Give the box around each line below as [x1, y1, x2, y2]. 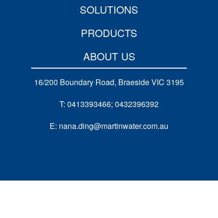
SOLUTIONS [80, 2, 138, 17]
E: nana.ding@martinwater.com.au [50, 120, 168, 132]
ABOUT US [83, 49, 135, 64]
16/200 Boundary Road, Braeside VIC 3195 [34, 76, 184, 88]
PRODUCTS [81, 25, 137, 40]
